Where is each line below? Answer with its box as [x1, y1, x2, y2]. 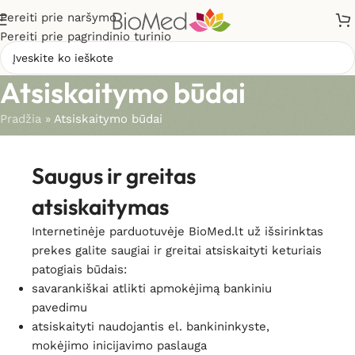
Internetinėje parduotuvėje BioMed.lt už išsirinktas [32, 224, 323, 239]
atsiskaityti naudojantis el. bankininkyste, [32, 319, 269, 334]
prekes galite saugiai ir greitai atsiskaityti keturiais [32, 243, 322, 258]
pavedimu [32, 300, 87, 315]
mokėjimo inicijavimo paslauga [32, 338, 207, 353]
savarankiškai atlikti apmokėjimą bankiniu [32, 281, 272, 296]
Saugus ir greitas [32, 162, 196, 189]
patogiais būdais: [32, 262, 127, 277]
